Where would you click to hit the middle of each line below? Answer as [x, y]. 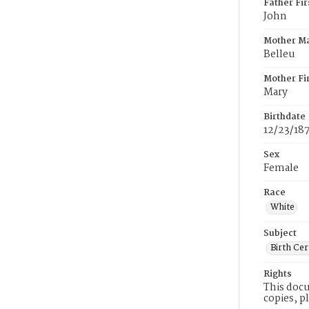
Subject [280, 233]
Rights [278, 274]
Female [281, 168]
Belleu [279, 54]
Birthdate [285, 117]
